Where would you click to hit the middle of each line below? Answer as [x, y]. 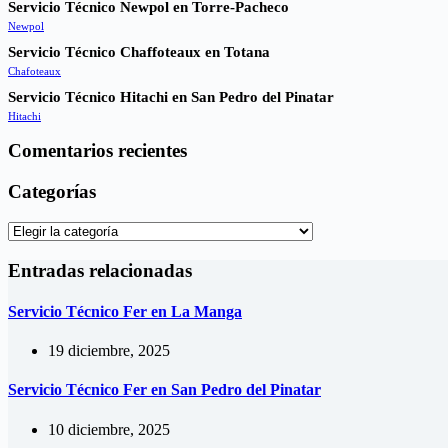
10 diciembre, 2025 [109, 429]
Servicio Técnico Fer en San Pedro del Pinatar [164, 390]
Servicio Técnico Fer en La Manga [125, 311]
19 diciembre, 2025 [109, 351]
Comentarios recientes [97, 151]
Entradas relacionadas [100, 270]
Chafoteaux [34, 70]
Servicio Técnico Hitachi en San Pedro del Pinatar [171, 96]
